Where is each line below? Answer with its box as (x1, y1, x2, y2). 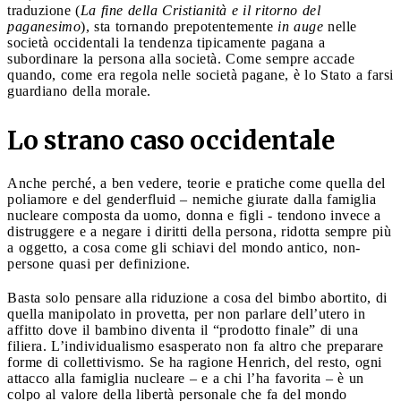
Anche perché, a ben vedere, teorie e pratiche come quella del (7, 175, 386, 191)
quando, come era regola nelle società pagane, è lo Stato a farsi (7, 66, 394, 82)
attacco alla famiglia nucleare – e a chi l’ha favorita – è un (7, 370, 364, 386)
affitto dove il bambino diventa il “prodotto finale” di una (7, 321, 358, 337)
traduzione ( (7, 2, 81, 18)
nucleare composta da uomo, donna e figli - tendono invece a (7, 207, 381, 223)
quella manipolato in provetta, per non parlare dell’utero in (7, 305, 365, 321)
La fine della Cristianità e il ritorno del (80, 2, 320, 18)
